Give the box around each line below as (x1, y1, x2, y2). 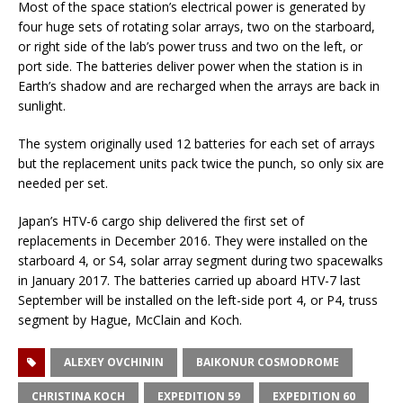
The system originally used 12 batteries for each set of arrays (18, 135, 375, 153)
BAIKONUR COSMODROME (196, 354, 339, 371)
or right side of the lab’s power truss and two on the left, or (18, 38, 363, 56)
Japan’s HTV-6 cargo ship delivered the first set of (18, 212, 304, 230)
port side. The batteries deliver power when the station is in (18, 58, 363, 76)
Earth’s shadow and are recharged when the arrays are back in (18, 77, 380, 95)
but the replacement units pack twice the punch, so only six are (18, 155, 384, 173)
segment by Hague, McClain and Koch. (18, 311, 242, 329)
